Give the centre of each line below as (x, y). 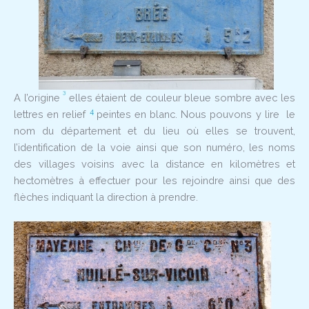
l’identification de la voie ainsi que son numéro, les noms (154, 147)
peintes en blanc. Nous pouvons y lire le (196, 114)
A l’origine (39, 97)
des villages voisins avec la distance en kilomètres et (154, 163)
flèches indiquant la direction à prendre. (106, 197)
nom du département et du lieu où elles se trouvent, (154, 130)
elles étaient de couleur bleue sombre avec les (181, 97)
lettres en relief (52, 114)
